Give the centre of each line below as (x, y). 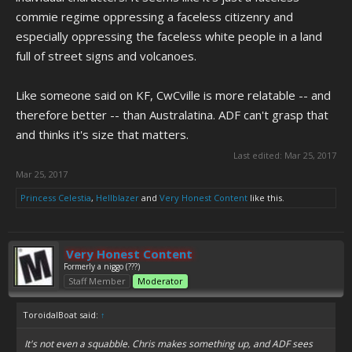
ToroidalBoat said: (62, 315)
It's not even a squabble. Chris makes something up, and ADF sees (169, 344)
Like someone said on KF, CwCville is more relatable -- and (173, 95)
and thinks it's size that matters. (102, 134)
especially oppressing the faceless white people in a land (169, 36)
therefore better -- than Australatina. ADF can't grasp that (172, 115)
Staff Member (97, 281)
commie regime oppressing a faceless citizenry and (154, 16)
